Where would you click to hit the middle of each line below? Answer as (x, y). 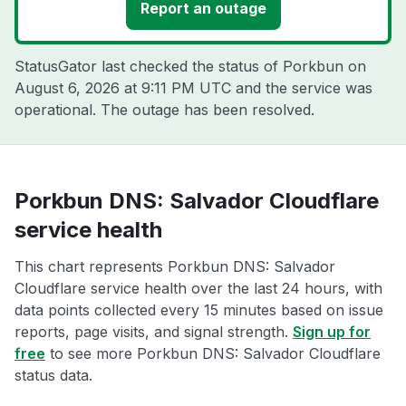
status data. (53, 375)
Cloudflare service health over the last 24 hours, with (198, 288)
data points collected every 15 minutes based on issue (199, 310)
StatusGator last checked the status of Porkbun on (190, 66)
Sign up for (332, 332)
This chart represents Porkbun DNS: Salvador (175, 266)
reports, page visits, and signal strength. (154, 332)
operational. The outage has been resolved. (164, 110)
